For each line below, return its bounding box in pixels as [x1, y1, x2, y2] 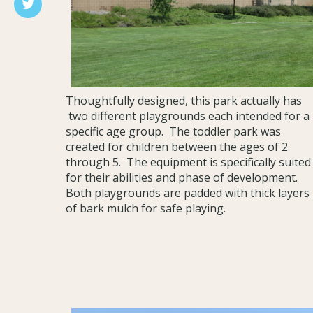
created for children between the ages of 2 [65, 139, 288, 155]
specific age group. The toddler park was [65, 124, 281, 140]
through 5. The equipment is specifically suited [65, 154, 311, 170]
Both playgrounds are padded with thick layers [65, 185, 310, 201]
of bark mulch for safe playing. [65, 201, 226, 217]
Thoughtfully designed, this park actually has [65, 93, 302, 109]
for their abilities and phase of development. [65, 170, 300, 186]
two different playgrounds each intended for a [65, 108, 310, 124]
